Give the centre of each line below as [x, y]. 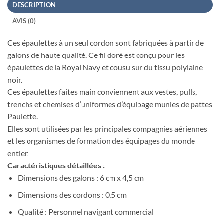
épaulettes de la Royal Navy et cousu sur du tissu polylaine [105, 67]
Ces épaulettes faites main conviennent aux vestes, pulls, [102, 92]
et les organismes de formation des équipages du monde [101, 141]
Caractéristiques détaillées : [56, 165]
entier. [18, 153]
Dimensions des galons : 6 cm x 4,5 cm [81, 178]
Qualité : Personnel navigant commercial [85, 212]
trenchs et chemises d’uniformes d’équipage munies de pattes [110, 104]
